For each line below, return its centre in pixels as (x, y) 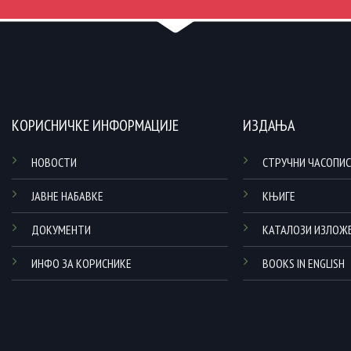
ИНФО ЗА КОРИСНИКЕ (81, 263)
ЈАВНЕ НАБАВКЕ (67, 196)
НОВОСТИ (54, 162)
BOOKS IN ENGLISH (304, 263)
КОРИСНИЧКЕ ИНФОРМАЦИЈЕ (95, 126)
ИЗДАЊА (269, 126)
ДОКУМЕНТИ (61, 230)
